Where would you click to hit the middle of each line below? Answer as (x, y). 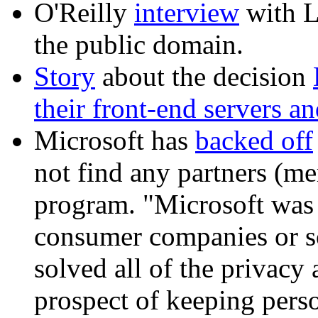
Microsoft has (115, 141)
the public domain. (139, 45)
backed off (254, 141)
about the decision (204, 77)
